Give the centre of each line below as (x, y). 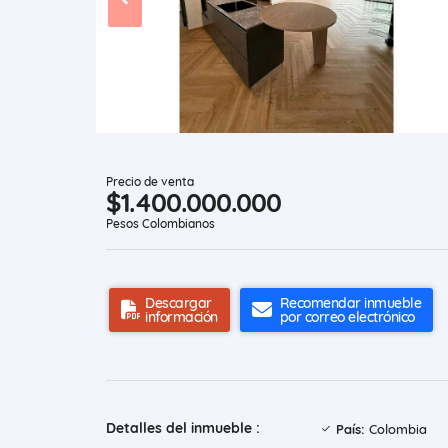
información (181, 317)
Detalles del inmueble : (183, 428)
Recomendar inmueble (350, 303)
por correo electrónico (347, 317)
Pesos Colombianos (160, 224)
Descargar (178, 303)
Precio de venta (150, 182)
